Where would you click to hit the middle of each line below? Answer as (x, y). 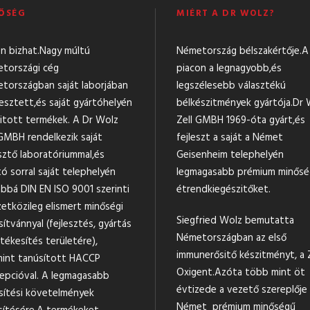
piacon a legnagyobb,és (229, 69)
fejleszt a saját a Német (230, 138)
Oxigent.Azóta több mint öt (241, 273)
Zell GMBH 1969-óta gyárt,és (241, 121)
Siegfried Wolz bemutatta (235, 221)
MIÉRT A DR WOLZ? (226, 14)
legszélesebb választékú (231, 86)
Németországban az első (231, 238)
